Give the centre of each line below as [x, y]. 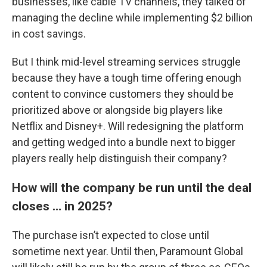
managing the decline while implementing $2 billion [132, 17]
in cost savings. [49, 33]
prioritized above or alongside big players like [117, 110]
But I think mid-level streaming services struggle [126, 61]
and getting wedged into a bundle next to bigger [124, 142]
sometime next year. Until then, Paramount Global [128, 251]
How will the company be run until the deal [132, 187]
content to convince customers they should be [123, 94]
